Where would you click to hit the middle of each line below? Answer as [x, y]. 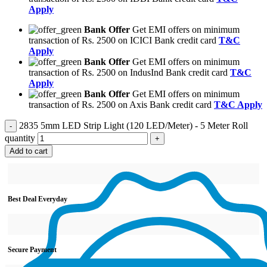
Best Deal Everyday [38, 199]
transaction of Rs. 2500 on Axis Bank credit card [121, 105]
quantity [20, 138]
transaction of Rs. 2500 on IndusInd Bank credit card [129, 73]
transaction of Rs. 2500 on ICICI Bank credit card [124, 41]
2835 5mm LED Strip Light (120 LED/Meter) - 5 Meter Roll [133, 126]
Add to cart [29, 151]
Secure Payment [32, 250]
